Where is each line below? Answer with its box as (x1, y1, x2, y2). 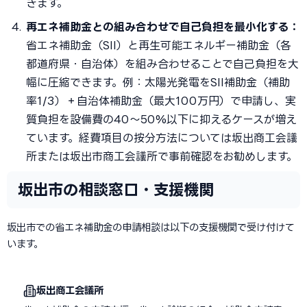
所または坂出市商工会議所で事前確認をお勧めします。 (26, 150, 297, 162)
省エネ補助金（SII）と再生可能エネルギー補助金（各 (26, 39, 291, 51)
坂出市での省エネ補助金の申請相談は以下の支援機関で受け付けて (7, 222, 295, 232)
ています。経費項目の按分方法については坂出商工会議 (26, 132, 297, 144)
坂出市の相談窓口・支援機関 (18, 181, 214, 198)
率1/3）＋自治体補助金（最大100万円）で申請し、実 (26, 95, 296, 107)
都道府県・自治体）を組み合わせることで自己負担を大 (26, 58, 299, 70)
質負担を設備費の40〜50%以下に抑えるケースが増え (26, 113, 297, 125)
